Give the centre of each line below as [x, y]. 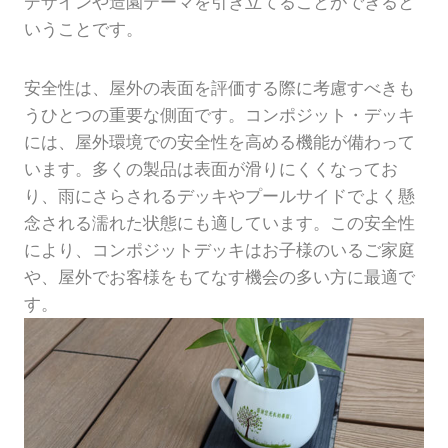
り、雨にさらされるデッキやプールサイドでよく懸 [219, 196]
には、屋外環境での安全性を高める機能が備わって [219, 142]
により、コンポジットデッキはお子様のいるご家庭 [219, 250]
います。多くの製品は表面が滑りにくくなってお [211, 169]
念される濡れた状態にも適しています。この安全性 [219, 223]
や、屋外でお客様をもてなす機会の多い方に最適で [219, 277]
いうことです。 [83, 29]
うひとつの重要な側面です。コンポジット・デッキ [219, 115]
